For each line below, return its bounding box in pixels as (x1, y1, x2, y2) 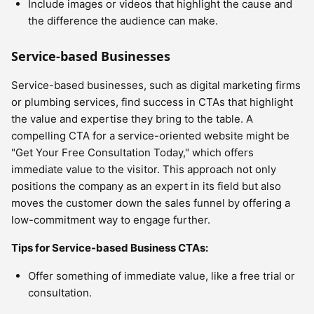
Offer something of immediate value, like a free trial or (28, 269, 295, 282)
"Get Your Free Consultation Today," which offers (11, 146, 254, 159)
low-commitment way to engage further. (11, 213, 210, 226)
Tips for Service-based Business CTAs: (11, 241, 208, 254)
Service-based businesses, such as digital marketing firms (11, 78, 301, 92)
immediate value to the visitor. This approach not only (11, 163, 276, 176)
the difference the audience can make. (28, 14, 218, 27)
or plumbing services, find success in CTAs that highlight (11, 95, 293, 109)
